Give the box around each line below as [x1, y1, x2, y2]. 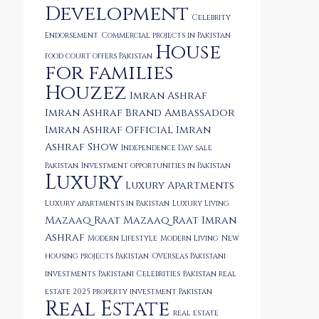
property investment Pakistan [93, 287, 212, 297]
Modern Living [160, 234, 219, 244]
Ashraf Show [45, 140, 118, 154]
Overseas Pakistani [152, 251, 226, 261]
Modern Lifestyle [88, 234, 157, 244]
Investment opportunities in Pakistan [81, 161, 231, 171]
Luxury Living [172, 199, 229, 209]
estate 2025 [45, 287, 90, 297]
